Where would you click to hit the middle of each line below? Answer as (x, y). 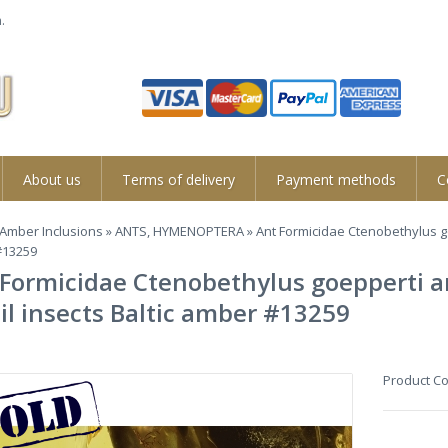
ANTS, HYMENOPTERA (180, 231)
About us (52, 180)
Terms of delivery (179, 180)
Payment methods (336, 180)
